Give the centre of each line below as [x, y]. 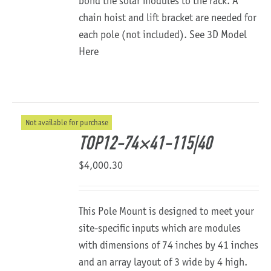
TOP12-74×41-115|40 [145, 145]
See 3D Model [218, 34]
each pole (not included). [134, 34]
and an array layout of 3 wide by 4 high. [163, 262]
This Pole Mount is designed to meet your [167, 211]
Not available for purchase [67, 122]
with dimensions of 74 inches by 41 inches [169, 245]
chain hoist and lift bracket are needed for [168, 18]
